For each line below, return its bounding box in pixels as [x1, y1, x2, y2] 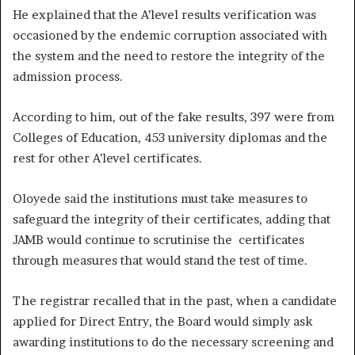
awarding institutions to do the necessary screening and [13, 334, 334, 349]
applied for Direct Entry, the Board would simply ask [13, 313, 312, 329]
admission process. [13, 68, 123, 84]
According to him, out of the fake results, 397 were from [13, 109, 334, 124]
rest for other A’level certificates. [13, 150, 202, 166]
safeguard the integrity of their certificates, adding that [13, 211, 330, 227]
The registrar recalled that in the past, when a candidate [13, 292, 337, 308]
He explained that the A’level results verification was [13, 6, 316, 22]
